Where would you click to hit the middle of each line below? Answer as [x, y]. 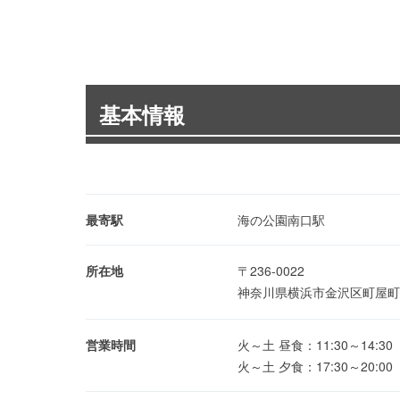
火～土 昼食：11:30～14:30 [315, 345]
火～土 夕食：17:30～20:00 [315, 366]
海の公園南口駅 [281, 220]
